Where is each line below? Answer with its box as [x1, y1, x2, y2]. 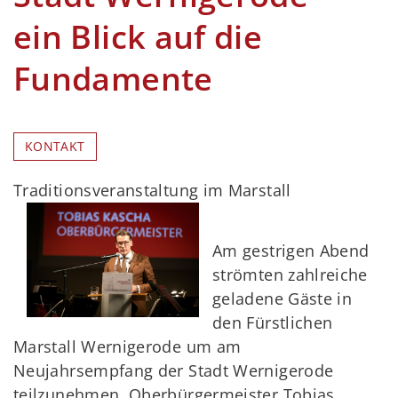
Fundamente [13, 57, 213, 101]
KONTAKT [25, 139, 85, 155]
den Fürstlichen [212, 311, 333, 333]
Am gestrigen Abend [212, 239, 370, 261]
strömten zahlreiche [212, 263, 368, 285]
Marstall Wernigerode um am [13, 335, 242, 357]
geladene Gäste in [212, 287, 353, 309]
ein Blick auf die [13, 15, 263, 60]
